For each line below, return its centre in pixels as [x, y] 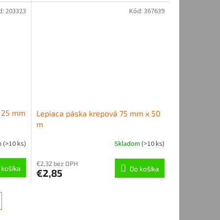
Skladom [128, 144]
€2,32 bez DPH [57, 163]
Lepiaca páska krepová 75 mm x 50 [98, 113]
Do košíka [144, 168]
